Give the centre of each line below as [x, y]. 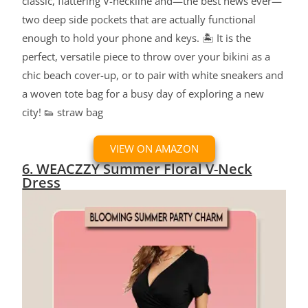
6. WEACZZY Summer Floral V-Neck [137, 169]
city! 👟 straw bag [63, 112]
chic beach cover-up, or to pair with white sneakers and [153, 75]
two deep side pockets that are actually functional [139, 20]
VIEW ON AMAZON [154, 149]
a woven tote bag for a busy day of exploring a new [143, 94]
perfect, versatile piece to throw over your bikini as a [146, 57]
